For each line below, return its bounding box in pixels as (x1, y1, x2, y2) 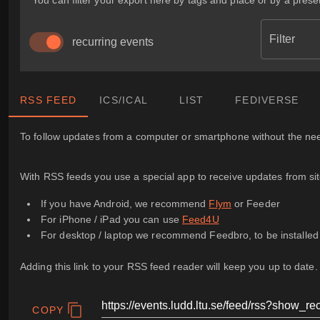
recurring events (72, 36, 154, 48)
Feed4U (182, 214, 219, 226)
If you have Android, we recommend (41, 198, 209, 210)
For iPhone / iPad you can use (41, 214, 183, 226)
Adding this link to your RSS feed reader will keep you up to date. (20, 261, 318, 273)
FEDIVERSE (235, 94, 299, 106)
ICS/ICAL (99, 94, 148, 106)
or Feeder (231, 198, 280, 210)
